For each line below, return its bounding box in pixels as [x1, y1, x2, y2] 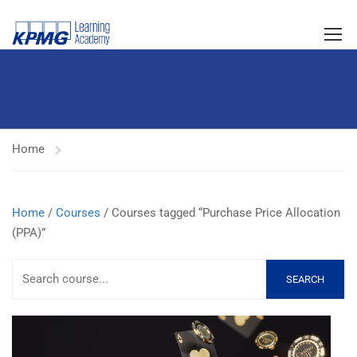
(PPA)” [12, 226, 45, 240]
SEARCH [286, 273, 324, 285]
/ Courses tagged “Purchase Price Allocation [100, 206, 340, 220]
